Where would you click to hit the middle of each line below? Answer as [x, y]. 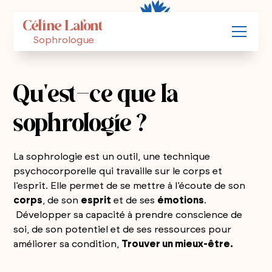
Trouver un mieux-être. [178, 244]
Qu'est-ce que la [97, 93]
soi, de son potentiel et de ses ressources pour [123, 229]
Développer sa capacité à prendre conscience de [128, 215]
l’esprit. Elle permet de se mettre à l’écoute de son [130, 185]
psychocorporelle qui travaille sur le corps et [118, 171]
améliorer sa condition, [68, 244]
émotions [181, 200]
